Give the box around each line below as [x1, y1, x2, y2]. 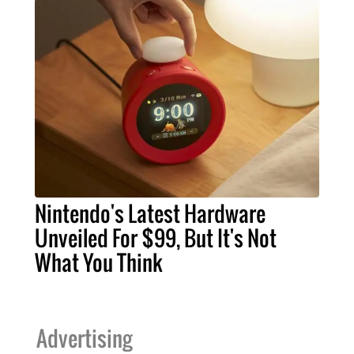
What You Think [35, 246, 163, 278]
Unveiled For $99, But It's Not [35, 221, 277, 254]
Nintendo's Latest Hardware [35, 197, 265, 229]
